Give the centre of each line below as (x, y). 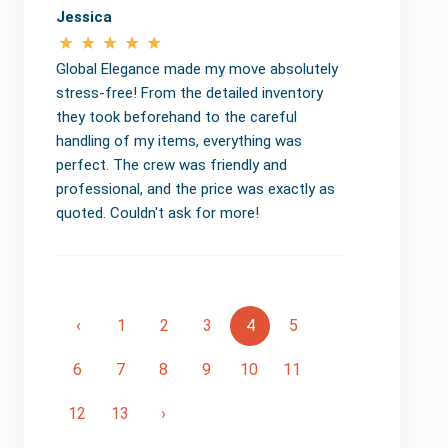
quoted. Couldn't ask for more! (157, 212)
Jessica (84, 16)
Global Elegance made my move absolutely (197, 68)
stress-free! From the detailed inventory (189, 92)
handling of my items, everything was (179, 140)
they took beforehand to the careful (176, 116)
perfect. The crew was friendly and (171, 164)
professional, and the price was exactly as (195, 188)
